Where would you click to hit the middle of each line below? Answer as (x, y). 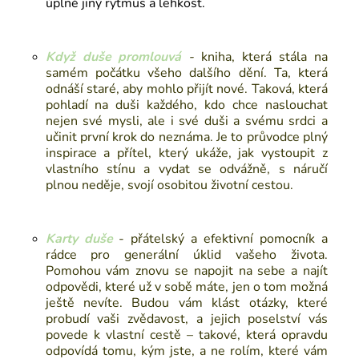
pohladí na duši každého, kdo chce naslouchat (186, 105)
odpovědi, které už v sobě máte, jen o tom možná (186, 287)
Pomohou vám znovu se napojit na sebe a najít (186, 271)
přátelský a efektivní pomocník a (230, 239)
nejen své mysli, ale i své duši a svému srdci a (186, 121)
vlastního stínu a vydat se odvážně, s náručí (186, 169)
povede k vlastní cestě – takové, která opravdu (186, 335)
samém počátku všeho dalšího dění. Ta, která (186, 73)
